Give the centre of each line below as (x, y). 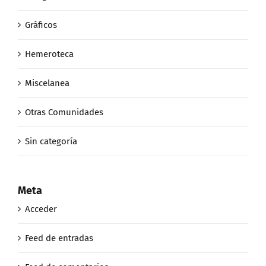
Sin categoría (51, 141)
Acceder (41, 209)
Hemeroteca (49, 54)
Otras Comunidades (64, 112)
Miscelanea (47, 83)
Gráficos (41, 25)
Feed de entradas (59, 238)
